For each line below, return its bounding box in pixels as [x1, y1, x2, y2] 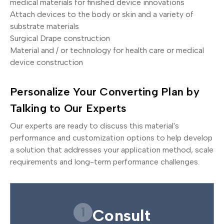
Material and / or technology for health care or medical [10, 45, 204, 55]
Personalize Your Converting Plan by [10, 84, 199, 98]
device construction [10, 57, 83, 67]
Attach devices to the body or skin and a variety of [10, 9, 193, 19]
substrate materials [10, 21, 79, 31]
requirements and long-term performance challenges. [10, 156, 199, 166]
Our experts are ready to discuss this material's [10, 120, 179, 130]
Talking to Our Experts [10, 101, 127, 115]
